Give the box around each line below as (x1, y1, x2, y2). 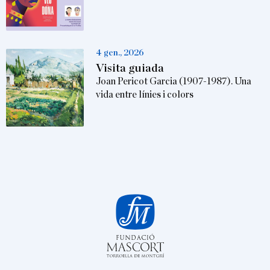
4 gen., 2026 (96, 48, 145, 57)
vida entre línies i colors (96, 89, 194, 99)
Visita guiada (96, 62, 165, 74)
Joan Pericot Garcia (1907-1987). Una (96, 76, 252, 86)
